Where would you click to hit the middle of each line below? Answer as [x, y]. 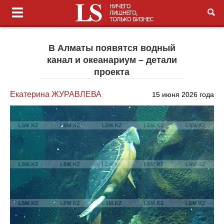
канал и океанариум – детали [112, 60]
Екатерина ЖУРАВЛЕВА [56, 94]
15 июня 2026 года [183, 94]
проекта [112, 72]
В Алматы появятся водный [112, 48]
